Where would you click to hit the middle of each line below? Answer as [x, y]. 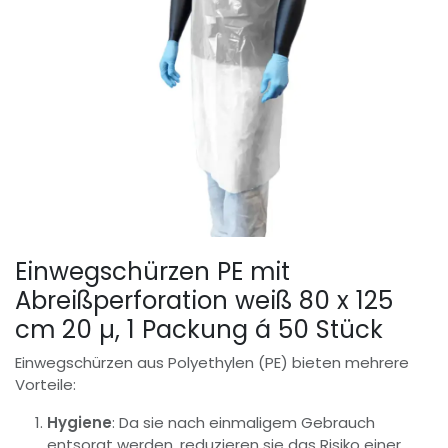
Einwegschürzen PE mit [152, 271]
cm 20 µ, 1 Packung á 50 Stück [199, 329]
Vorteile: [45, 384]
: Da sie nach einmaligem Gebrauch [243, 422]
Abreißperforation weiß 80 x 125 [204, 300]
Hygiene [79, 422]
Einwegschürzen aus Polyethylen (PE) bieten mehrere [212, 362]
